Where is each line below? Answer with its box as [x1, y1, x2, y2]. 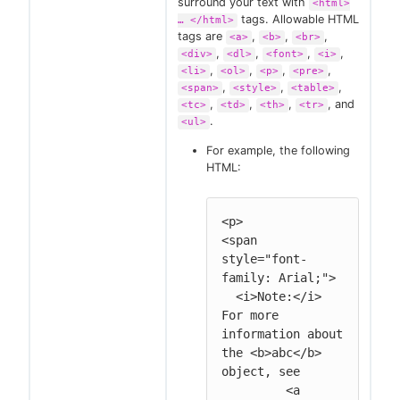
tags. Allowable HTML [237, 12, 359, 27]
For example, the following [206, 144, 350, 158]
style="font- [221, 252, 307, 267]
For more [221, 308, 279, 323]
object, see [221, 364, 300, 379]
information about [221, 327, 343, 342]
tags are [178, 29, 226, 44]
